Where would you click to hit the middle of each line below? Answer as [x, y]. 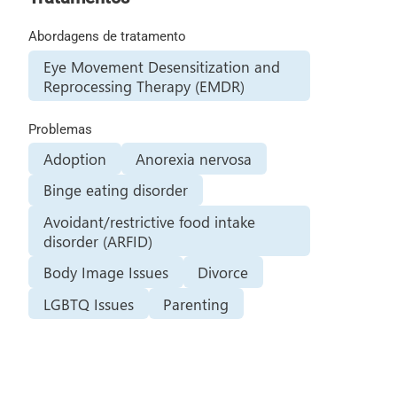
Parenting [196, 304]
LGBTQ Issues [88, 304]
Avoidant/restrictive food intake [149, 221]
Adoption [74, 158]
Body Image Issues [105, 272]
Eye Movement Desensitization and [161, 66]
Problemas [60, 129]
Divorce [223, 272]
